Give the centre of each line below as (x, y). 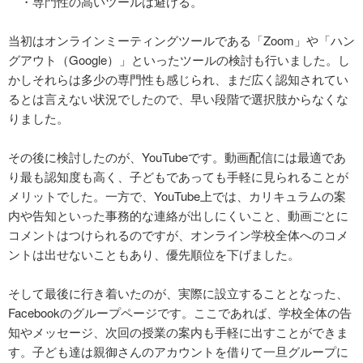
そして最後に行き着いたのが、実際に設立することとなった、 (178, 293)
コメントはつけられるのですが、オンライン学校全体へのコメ (178, 235)
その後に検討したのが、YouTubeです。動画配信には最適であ (177, 157)
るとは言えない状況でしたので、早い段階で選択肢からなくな (178, 99)
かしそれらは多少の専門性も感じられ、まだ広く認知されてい (178, 79)
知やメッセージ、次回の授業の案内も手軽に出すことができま (178, 332)
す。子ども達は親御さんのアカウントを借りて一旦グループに (178, 352)
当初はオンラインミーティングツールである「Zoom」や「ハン (181, 41)
